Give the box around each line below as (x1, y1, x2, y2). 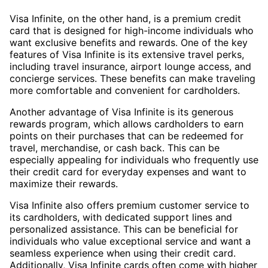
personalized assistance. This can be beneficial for (10, 223, 238, 235)
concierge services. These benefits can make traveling (10, 72, 255, 84)
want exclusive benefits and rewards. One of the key (10, 36, 248, 48)
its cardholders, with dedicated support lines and (10, 211, 232, 223)
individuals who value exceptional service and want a (10, 234, 251, 247)
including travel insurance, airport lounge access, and (10, 60, 251, 72)
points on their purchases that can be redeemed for (10, 129, 243, 142)
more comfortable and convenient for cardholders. (10, 84, 240, 96)
